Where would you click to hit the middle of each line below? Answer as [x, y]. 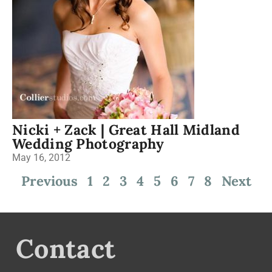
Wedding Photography [88, 144]
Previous [49, 181]
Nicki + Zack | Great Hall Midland [126, 130]
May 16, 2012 [41, 158]
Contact [66, 249]
